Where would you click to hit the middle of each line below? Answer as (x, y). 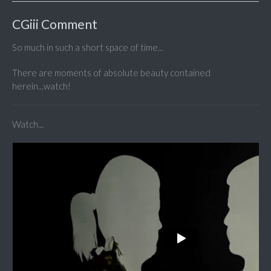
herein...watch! (41, 86)
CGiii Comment (55, 24)
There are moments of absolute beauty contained (111, 73)
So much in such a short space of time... (88, 47)
